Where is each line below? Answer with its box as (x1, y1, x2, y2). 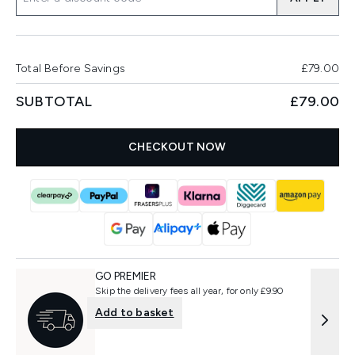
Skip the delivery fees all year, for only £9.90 (95, 285, 284, 296)
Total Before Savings (16, 62, 125, 75)
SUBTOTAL (16, 93, 93, 110)
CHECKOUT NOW (128, 140, 227, 154)
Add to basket (95, 306, 174, 319)
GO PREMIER (95, 269, 156, 283)
